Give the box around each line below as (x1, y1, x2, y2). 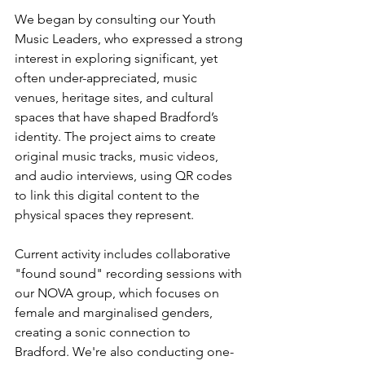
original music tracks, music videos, (15, 148, 222, 164)
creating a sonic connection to (15, 324, 194, 340)
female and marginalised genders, (15, 305, 216, 320)
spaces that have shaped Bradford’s (15, 109, 222, 125)
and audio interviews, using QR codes (15, 168, 235, 183)
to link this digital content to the (15, 187, 203, 203)
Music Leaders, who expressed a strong (15, 31, 246, 46)
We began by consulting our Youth (15, 11, 219, 27)
